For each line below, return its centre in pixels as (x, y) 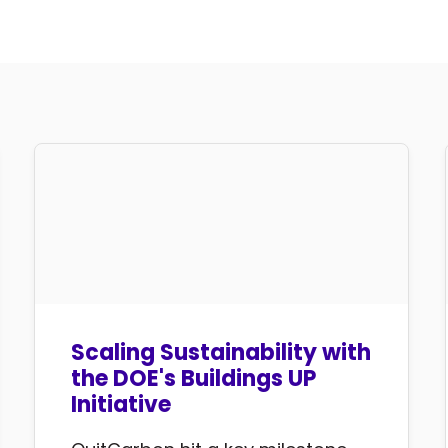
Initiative (121, 405)
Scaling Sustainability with (221, 353)
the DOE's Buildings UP (194, 379)
